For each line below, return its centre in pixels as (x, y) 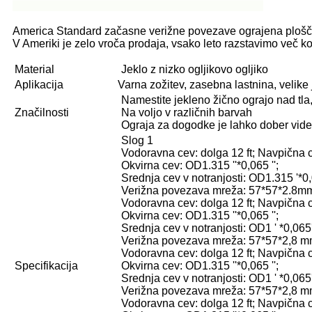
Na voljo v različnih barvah (187, 112)
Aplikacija (39, 84)
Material (34, 69)
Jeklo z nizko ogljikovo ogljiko (195, 69)
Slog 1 (137, 140)
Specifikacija (46, 265)
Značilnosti (42, 112)
